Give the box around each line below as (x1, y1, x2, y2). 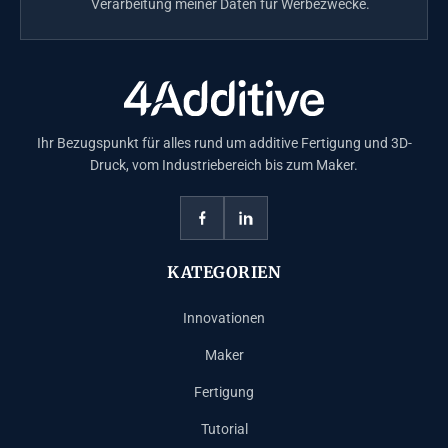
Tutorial (200, 420, 248, 437)
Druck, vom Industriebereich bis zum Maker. (90, 156, 358, 173)
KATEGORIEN (167, 261, 281, 282)
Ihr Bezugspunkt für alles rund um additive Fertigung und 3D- (36, 134, 412, 151)
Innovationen (183, 309, 265, 326)
